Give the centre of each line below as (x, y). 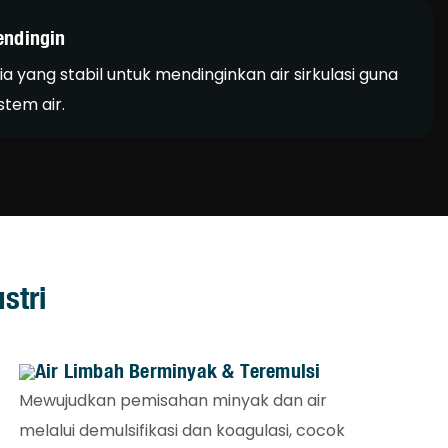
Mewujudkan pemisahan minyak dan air (173, 400)
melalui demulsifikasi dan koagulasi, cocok (182, 430)
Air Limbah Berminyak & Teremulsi (178, 370)
